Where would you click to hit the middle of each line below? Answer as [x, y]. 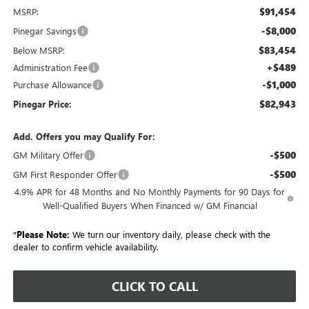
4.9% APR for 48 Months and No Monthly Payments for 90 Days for [150, 192]
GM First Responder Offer [65, 175]
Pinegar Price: [42, 104]
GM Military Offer [48, 155]
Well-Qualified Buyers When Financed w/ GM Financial [150, 206]
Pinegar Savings [44, 31]
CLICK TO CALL [154, 287]
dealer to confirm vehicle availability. [86, 247]
